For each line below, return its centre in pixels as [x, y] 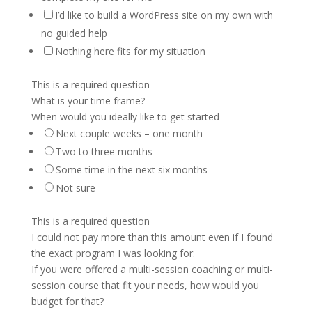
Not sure [75, 188]
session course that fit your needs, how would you [145, 285]
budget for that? [67, 301]
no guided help [74, 33]
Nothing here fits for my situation [130, 51]
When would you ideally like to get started [125, 117]
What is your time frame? [88, 101]
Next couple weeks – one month [129, 133]
